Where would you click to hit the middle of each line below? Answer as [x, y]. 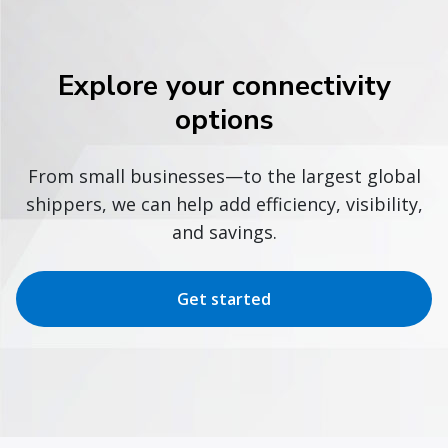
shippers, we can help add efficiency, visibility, [224, 204]
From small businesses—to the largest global [224, 176]
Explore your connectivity [224, 86]
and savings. [224, 232]
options [224, 120]
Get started [224, 299]
